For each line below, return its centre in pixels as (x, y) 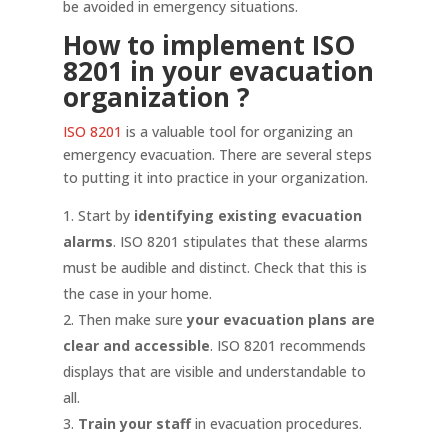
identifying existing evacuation (247, 215)
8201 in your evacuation (218, 71)
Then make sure (130, 319)
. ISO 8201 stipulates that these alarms (240, 241)
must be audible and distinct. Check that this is (214, 267)
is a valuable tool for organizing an (237, 131)
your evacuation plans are (278, 319)
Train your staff (136, 423)
